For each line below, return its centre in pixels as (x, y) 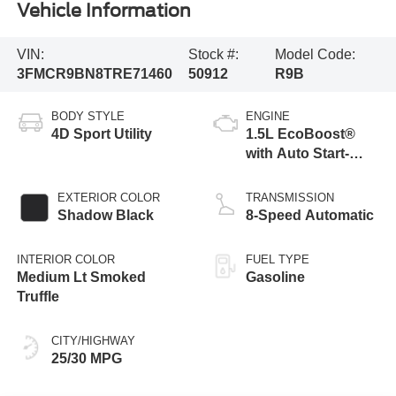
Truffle (38, 296)
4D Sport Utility (101, 133)
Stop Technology (303, 172)
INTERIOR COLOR (65, 259)
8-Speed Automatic (310, 215)
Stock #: (214, 54)
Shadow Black (105, 215)
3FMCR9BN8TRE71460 (94, 73)
